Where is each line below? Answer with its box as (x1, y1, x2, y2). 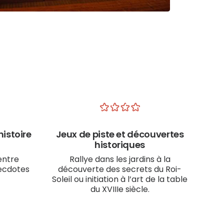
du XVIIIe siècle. (90, 183, 149, 195)
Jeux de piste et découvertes (55, 128, 184, 140)
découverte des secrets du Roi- (58, 163, 181, 175)
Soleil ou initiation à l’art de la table (52, 173, 187, 185)
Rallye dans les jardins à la (69, 153, 170, 165)
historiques (94, 138, 145, 151)
